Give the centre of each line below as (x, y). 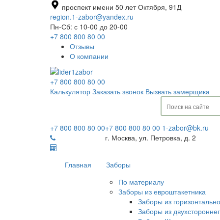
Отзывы (82, 46)
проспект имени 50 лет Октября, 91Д (121, 7)
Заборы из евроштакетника (162, 192)
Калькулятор (70, 92)
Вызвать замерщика (178, 92)
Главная (78, 165)
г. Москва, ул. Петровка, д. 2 (151, 138)
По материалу (141, 182)
